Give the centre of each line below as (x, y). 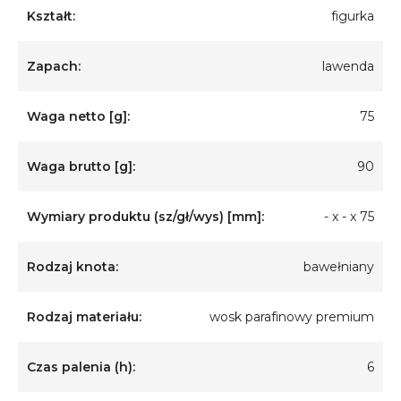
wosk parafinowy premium (292, 317)
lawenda (348, 66)
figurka (353, 16)
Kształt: (51, 16)
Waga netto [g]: (78, 116)
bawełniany (339, 267)
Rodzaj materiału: (84, 317)
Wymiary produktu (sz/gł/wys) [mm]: (145, 217)
